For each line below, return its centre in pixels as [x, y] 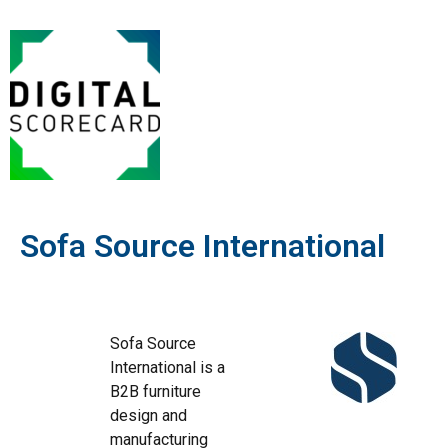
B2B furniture [155, 391]
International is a [167, 367]
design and [148, 415]
